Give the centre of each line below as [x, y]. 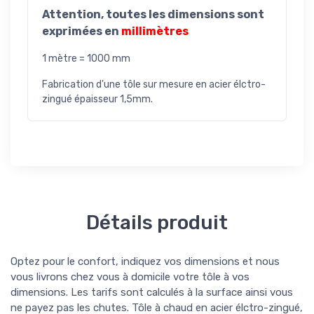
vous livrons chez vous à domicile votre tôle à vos [130, 277]
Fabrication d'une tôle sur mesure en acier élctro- [154, 85]
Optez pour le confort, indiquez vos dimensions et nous [145, 262]
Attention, [74, 15]
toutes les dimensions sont [185, 15]
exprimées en [82, 32]
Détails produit [157, 223]
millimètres [155, 32]
